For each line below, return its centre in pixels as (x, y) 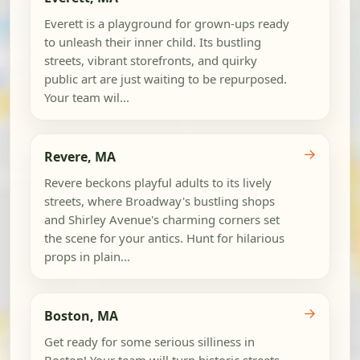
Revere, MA (80, 157)
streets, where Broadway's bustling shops (159, 200)
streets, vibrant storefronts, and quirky (150, 61)
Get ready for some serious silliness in (149, 341)
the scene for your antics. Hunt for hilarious (164, 237)
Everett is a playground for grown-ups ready (166, 24)
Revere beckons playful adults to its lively (157, 182)
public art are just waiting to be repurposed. (165, 79)
